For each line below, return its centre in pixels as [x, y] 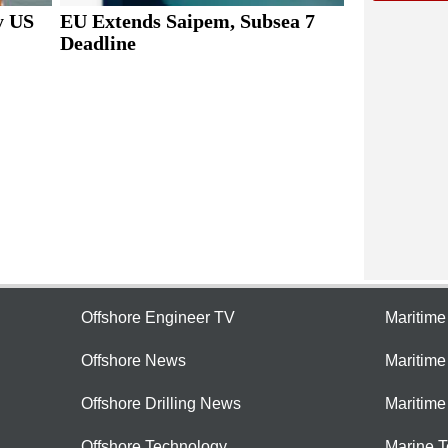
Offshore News [133, 361]
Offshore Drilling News [161, 404]
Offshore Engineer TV [158, 318]
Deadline [97, 42]
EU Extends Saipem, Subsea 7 [187, 20]
